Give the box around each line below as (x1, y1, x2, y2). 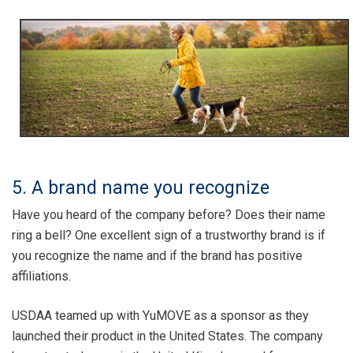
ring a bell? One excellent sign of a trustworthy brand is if (12, 227, 325, 243)
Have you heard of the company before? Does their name (12, 206, 325, 222)
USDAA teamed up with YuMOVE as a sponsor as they (12, 307, 309, 323)
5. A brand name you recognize (12, 176, 269, 199)
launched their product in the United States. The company (12, 328, 323, 344)
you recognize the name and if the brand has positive (12, 247, 303, 263)
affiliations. (12, 268, 71, 284)
